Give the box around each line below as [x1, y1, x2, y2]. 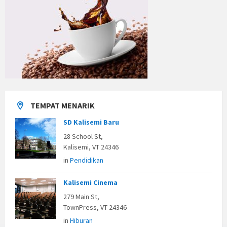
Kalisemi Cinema [63, 178, 118, 187]
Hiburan [70, 216, 93, 225]
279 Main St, [63, 192, 99, 202]
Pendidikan [70, 156, 103, 165]
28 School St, [63, 132, 103, 141]
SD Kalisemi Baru [63, 118, 119, 127]
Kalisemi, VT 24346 [63, 142, 119, 152]
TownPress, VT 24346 [63, 203, 127, 212]
